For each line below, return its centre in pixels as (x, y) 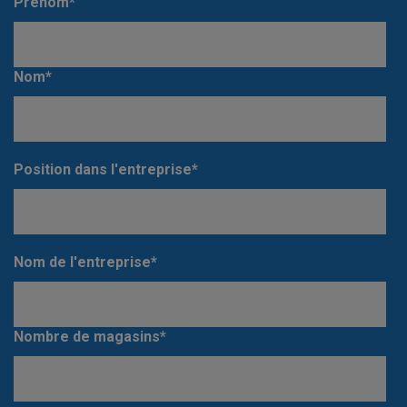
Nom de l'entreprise (82, 263)
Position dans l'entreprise (103, 170)
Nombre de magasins (87, 337)
